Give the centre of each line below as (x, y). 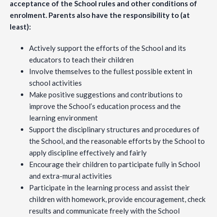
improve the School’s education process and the (105, 106)
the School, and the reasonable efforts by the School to (117, 141)
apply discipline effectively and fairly (88, 153)
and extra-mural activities (70, 176)
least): (20, 27)
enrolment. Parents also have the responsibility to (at (100, 15)
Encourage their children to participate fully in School (115, 164)
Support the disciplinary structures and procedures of (114, 130)
